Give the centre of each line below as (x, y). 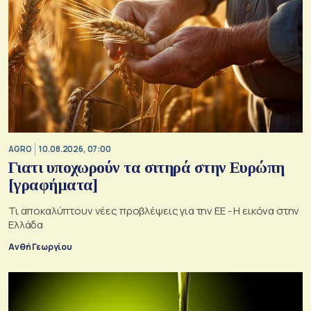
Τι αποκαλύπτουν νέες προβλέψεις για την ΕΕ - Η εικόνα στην (154, 210)
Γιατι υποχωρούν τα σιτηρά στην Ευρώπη (146, 167)
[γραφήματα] (53, 185)
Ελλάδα (26, 224)
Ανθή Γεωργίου (41, 246)
